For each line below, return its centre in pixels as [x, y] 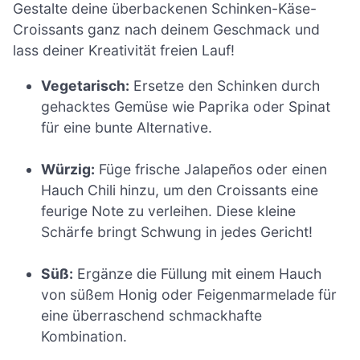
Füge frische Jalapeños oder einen [211, 169]
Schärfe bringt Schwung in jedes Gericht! [177, 231]
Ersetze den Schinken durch [225, 85]
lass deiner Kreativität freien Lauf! [124, 50]
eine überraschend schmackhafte [152, 316]
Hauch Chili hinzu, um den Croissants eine [180, 190]
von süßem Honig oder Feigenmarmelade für [189, 295]
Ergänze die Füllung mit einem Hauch [198, 274]
